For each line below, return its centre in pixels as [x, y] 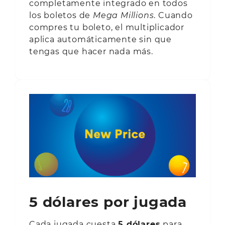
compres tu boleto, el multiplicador [107, 27]
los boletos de [61, 15]
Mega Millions [124, 15]
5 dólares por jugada [108, 202]
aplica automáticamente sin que [101, 39]
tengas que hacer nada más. [91, 51]
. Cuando [173, 15]
